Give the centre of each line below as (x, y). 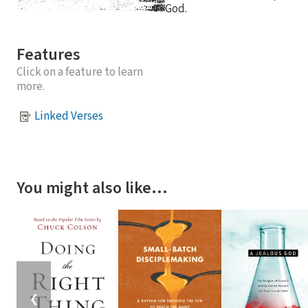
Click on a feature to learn (80, 72)
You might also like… (92, 188)
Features (48, 54)
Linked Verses (69, 117)
